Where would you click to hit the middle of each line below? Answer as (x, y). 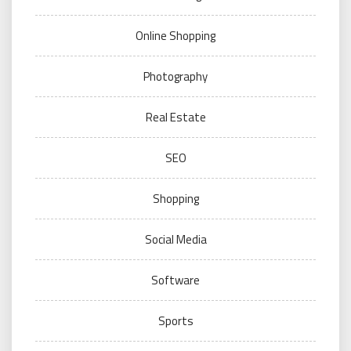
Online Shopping (175, 35)
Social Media (175, 239)
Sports (175, 320)
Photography (175, 76)
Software (175, 280)
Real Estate (175, 117)
